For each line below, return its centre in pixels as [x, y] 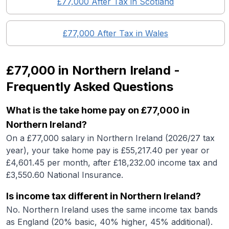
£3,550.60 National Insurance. [65, 175]
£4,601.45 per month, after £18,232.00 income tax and [112, 163]
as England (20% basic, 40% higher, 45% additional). [109, 222]
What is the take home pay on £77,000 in [98, 110]
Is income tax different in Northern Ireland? [104, 196]
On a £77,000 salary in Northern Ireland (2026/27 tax [110, 138]
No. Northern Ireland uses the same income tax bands [112, 210]
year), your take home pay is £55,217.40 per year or [108, 150]
